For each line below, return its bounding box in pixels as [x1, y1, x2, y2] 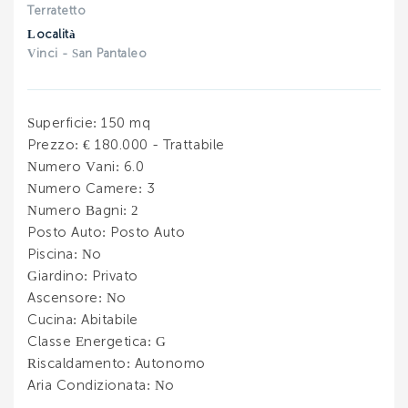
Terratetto [27, 5, 87, 18]
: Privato [84, 270, 138, 284]
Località [27, 29, 76, 42]
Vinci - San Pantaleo [27, 48, 148, 61]
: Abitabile [73, 313, 138, 328]
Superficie [27, 117, 94, 131]
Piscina [27, 248, 74, 262]
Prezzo [27, 138, 76, 153]
